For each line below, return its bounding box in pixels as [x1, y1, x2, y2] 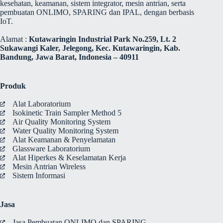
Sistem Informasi [12, 171, 65, 180]
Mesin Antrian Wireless [12, 162, 86, 171]
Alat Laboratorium [12, 99, 71, 108]
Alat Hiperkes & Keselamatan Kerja [12, 153, 126, 162]
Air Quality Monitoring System [12, 117, 111, 126]
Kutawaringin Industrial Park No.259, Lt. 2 [29, 34, 176, 43]
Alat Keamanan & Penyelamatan [12, 135, 115, 144]
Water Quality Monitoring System [12, 126, 118, 135]
